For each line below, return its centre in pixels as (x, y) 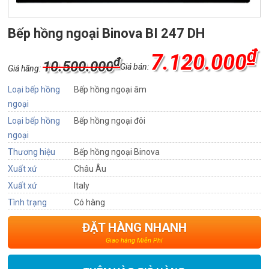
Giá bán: (136, 67)
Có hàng (90, 203)
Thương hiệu (32, 152)
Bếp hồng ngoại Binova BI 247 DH (107, 34)
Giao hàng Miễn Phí (134, 241)
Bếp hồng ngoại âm (110, 90)
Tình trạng (28, 203)
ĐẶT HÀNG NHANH (134, 228)
